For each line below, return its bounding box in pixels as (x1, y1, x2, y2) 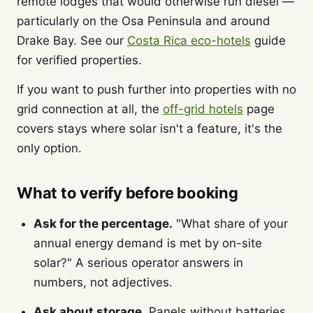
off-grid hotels (163, 102, 243, 116)
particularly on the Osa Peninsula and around (17, 14, 270, 28)
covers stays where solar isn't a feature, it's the (17, 122, 282, 136)
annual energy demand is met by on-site (34, 236, 262, 250)
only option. (17, 141, 82, 155)
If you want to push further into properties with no (17, 82, 296, 96)
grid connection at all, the (17, 102, 163, 116)
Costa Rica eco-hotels (127, 34, 251, 48)
